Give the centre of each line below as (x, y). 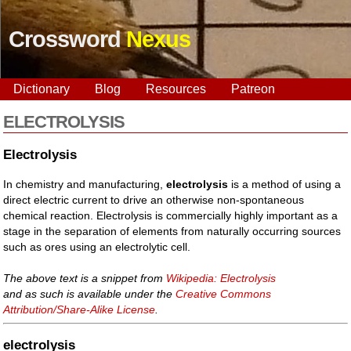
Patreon (253, 89)
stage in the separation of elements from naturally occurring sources (172, 231)
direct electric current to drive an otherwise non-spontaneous (154, 199)
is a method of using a (285, 184)
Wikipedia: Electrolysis (221, 278)
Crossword (67, 39)
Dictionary (42, 89)
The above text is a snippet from (85, 278)
